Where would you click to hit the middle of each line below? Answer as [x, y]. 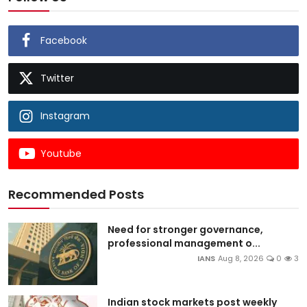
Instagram [65, 115]
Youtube [61, 153]
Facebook [64, 40]
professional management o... [184, 243]
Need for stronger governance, [185, 229]
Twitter [57, 78]
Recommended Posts [76, 194]
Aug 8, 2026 [241, 258]
